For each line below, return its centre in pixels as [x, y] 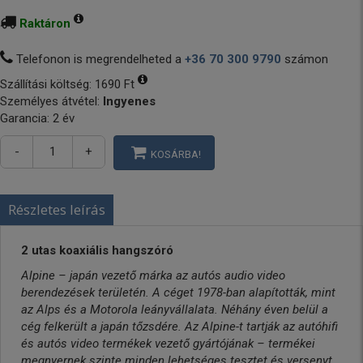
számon [305, 59]
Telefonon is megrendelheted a [99, 59]
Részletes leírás [57, 209]
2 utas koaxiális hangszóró [97, 250]
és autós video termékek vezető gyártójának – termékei [168, 344]
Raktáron [45, 23]
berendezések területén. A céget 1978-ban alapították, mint [178, 293]
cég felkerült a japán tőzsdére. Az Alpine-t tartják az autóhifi [179, 327]
